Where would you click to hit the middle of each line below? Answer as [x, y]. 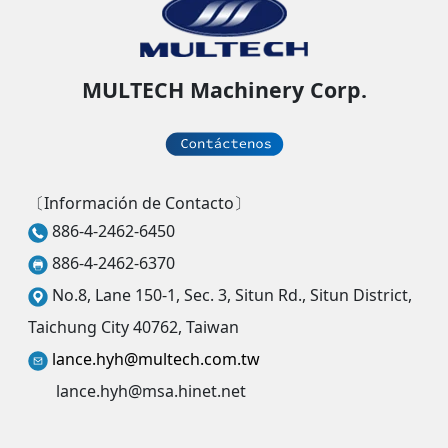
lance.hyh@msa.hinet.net [137, 390]
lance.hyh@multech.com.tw [156, 358]
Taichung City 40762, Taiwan [133, 326]
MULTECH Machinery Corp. [224, 89]
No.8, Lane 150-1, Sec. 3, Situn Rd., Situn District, [232, 294]
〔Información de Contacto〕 [139, 202]
